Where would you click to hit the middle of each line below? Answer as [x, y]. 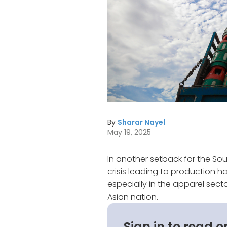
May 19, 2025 [129, 132]
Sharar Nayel [141, 122]
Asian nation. [133, 197]
